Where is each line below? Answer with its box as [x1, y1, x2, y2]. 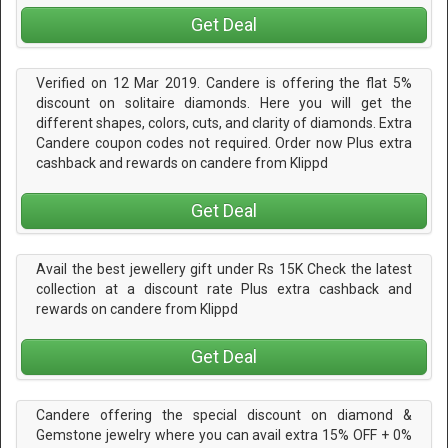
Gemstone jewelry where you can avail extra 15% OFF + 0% [36, 427, 412, 444]
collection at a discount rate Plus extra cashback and [36, 281, 412, 298]
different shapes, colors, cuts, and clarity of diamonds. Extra [36, 114, 412, 131]
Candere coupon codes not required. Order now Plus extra [36, 134, 412, 151]
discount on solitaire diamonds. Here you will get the [36, 94, 412, 111]
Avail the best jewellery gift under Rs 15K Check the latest [36, 261, 412, 278]
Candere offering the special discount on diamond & [36, 407, 412, 424]
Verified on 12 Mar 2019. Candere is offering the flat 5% [36, 74, 412, 91]
